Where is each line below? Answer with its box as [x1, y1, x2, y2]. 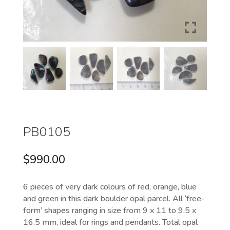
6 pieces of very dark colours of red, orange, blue [23, 181, 197, 193]
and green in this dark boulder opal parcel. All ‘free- [23, 193, 205, 204]
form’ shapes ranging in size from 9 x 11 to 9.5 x [23, 204, 196, 216]
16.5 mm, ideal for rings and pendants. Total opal [23, 216, 198, 228]
